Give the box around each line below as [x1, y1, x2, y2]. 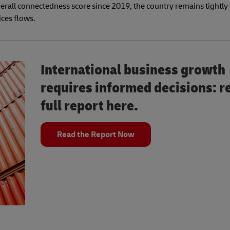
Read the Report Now [57, 129, 135, 140]
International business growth [41, 61, 225, 80]
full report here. [41, 97, 138, 116]
